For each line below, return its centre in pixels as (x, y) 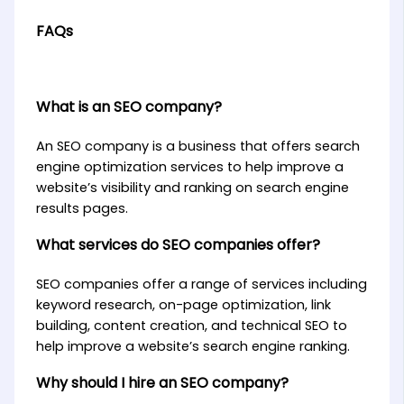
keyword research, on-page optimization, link (183, 305)
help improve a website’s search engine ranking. (193, 347)
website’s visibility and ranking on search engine (192, 188)
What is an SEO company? (129, 107)
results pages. (82, 209)
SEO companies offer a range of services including (201, 285)
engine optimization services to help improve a (189, 167)
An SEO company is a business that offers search (197, 147)
